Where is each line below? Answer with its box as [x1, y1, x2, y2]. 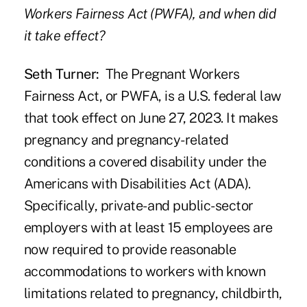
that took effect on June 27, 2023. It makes [23, 110, 278, 127]
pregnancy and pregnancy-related [23, 132, 229, 149]
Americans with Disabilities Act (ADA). [23, 175, 251, 193]
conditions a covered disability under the [23, 153, 267, 171]
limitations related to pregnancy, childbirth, [23, 285, 282, 302]
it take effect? [23, 27, 106, 45]
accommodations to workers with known [23, 263, 266, 280]
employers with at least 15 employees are [23, 219, 273, 236]
